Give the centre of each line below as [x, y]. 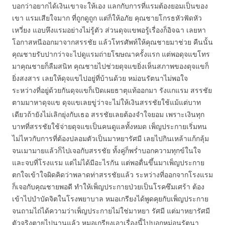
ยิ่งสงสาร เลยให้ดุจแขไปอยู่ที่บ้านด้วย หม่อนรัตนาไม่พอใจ [100, 78]
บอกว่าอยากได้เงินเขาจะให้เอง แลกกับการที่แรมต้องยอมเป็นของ [110, 6]
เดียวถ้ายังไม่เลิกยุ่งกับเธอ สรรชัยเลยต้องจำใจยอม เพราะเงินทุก [108, 114]
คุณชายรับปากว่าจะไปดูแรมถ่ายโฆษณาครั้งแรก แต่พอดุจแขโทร [111, 54]
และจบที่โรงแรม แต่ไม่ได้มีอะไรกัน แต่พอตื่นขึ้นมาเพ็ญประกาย [108, 162]
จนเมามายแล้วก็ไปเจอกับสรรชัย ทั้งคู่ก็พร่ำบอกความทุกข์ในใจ [106, 150]
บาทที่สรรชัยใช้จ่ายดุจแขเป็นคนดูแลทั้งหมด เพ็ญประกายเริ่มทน [109, 126]
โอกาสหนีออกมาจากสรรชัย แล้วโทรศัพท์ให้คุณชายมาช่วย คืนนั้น [113, 42]
